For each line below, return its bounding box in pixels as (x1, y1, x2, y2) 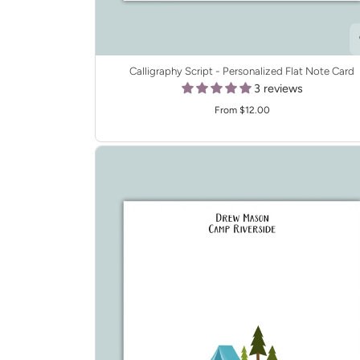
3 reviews (253, 81, 303, 96)
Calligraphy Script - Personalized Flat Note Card (129, 64, 355, 78)
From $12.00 (214, 104, 270, 117)
